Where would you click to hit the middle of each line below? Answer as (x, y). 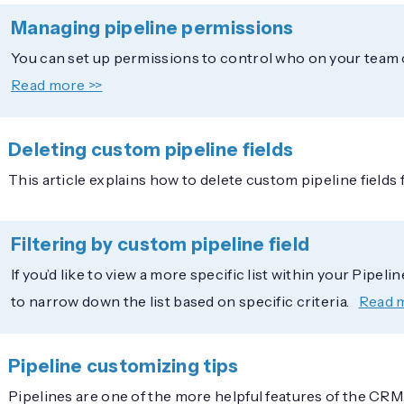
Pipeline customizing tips (124, 366)
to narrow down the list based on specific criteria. (182, 301)
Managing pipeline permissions (152, 28)
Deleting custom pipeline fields (151, 149)
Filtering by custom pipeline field (161, 244)
